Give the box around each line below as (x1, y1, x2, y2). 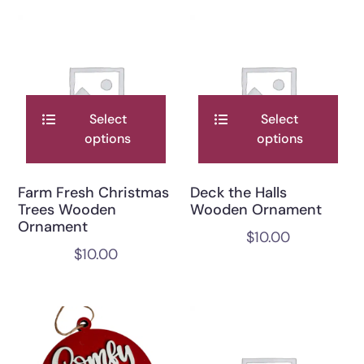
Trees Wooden (18, 199, 117, 219)
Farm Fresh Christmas (18, 182, 170, 202)
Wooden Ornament (190, 199, 322, 219)
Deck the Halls (190, 182, 287, 202)
